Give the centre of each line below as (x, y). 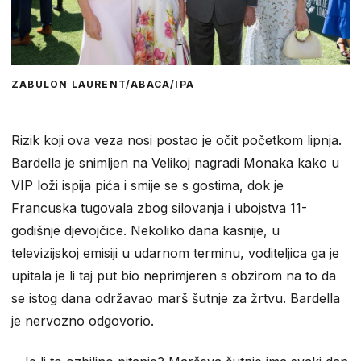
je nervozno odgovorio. (83, 320)
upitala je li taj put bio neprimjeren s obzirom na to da (174, 275)
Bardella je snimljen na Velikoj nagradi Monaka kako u (175, 162)
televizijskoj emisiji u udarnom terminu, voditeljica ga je (175, 253)
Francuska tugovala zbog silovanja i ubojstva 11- (159, 207)
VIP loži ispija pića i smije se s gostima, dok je (147, 185)
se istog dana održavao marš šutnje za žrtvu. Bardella (176, 298)
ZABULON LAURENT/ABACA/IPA (103, 84)
